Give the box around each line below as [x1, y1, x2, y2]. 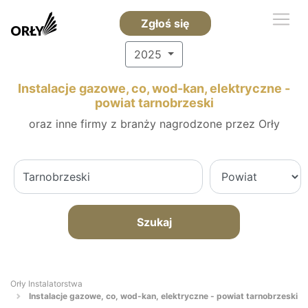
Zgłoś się [140, 16, 190, 30]
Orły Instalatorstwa [10, 278, 82, 289]
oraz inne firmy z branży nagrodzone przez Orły [28, 117, 280, 131]
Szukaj [136, 215, 172, 229]
